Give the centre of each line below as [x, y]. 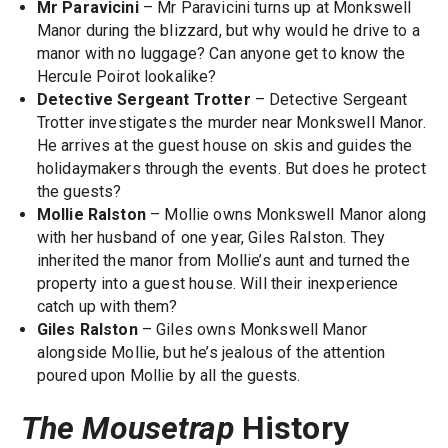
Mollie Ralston [91, 214]
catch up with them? [107, 306]
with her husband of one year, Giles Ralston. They [211, 237]
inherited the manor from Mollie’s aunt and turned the [223, 260]
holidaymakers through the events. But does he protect [231, 168]
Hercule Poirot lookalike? [126, 76]
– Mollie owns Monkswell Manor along [286, 214]
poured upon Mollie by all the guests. [168, 375]
